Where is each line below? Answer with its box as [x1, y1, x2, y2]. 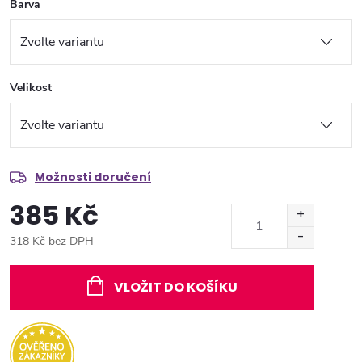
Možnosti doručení [35, 169, 151, 186]
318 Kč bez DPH [10, 234, 94, 250]
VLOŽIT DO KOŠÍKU [113, 278, 238, 297]
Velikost [10, 80, 52, 95]
